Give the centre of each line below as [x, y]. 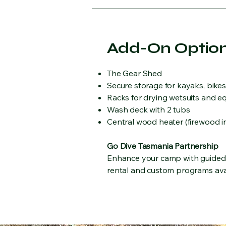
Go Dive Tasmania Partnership [163, 146]
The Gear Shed [134, 73]
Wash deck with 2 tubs [149, 109]
